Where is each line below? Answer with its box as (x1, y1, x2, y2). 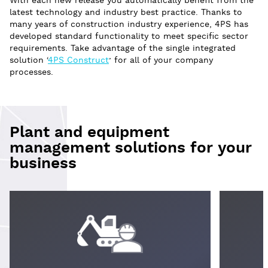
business (10, 153, 77, 173)
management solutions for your (10, 138, 252, 158)
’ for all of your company (109, 54, 213, 66)
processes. (10, 66, 53, 78)
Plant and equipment (10, 122, 169, 142)
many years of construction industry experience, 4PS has (10, 19, 248, 30)
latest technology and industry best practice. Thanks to (10, 7, 242, 18)
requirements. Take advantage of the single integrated (10, 42, 236, 54)
